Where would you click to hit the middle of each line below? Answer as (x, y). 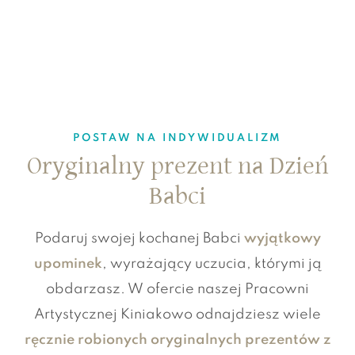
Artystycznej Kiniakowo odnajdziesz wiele (177, 314)
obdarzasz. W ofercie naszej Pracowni (177, 289)
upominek (68, 263)
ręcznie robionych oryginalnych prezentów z (177, 340)
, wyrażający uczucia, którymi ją (212, 263)
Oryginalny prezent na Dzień (177, 166)
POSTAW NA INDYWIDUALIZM (177, 139)
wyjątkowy (282, 238)
